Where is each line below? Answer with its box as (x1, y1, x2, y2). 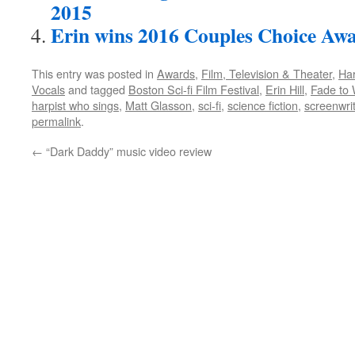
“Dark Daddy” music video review (43, 143, 212, 159)
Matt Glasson (125, 97, 192, 113)
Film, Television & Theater (201, 65, 332, 82)
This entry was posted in (32, 65, 157, 82)
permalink (32, 113, 81, 129)
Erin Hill (265, 81, 304, 97)
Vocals (32, 81, 65, 97)
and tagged (65, 81, 128, 97)
